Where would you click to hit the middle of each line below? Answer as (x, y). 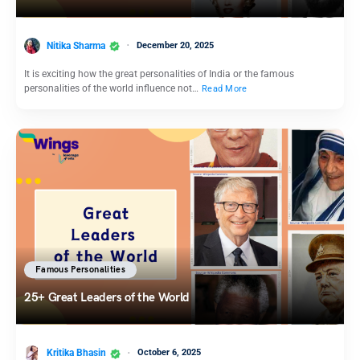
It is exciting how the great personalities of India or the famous (159, 74)
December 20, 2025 (175, 45)
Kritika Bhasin (76, 353)
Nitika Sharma (76, 45)
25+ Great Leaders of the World (107, 298)
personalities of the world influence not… (112, 89)
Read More (225, 89)
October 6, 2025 (169, 352)
